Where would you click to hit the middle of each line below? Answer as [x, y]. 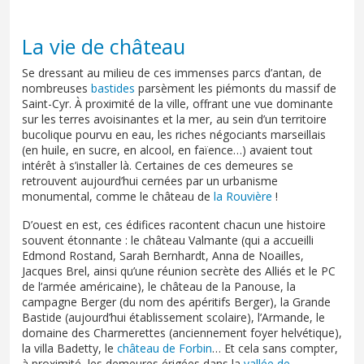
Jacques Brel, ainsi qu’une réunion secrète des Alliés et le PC [179, 271]
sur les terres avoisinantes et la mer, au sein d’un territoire [174, 119]
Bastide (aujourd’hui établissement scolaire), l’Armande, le [173, 317]
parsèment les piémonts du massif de [236, 88]
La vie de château [104, 46]
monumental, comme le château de [118, 196]
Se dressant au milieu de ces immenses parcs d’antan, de [172, 72]
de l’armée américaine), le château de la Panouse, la [159, 286]
